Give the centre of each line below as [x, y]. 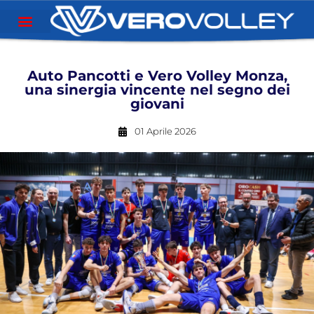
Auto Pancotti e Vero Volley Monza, [157, 76]
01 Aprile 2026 [165, 131]
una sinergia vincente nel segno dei [157, 90]
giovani [157, 104]
